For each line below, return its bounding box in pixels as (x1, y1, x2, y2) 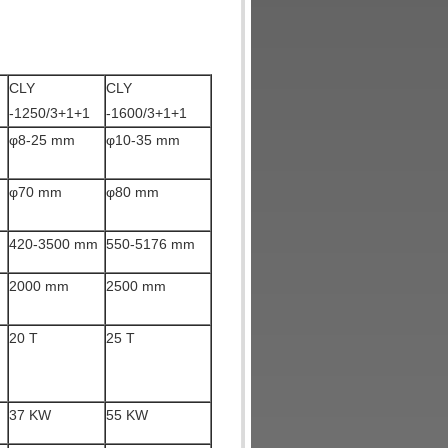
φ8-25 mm (9, 132, 75, 148)
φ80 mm (106, 184, 159, 200)
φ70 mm (9, 184, 62, 200)
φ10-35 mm (106, 132, 180, 148)
